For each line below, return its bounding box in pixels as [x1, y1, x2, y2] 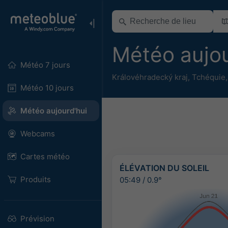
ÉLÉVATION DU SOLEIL [120, 162, 209, 173]
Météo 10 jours [20, 83, 74, 93]
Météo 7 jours [20, 60, 70, 70]
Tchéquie [192, 72, 225, 82]
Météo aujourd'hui [20, 106, 87, 116]
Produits [20, 175, 51, 184]
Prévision [20, 214, 54, 223]
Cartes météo [20, 152, 70, 161]
